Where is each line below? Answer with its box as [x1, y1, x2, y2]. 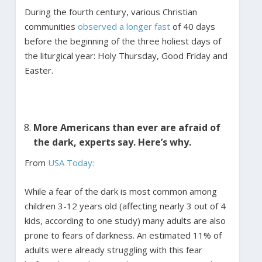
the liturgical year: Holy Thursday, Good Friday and [24, 49, 227, 61]
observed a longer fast [77, 20, 170, 32]
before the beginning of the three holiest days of [24, 35, 221, 47]
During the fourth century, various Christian [24, 5, 197, 18]
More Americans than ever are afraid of [33, 120, 220, 134]
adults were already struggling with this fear [24, 243, 202, 256]
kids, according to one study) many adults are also [24, 214, 226, 226]
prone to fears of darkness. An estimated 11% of [24, 229, 222, 241]
